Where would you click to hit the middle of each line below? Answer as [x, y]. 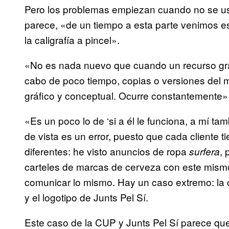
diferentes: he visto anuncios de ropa [107, 151]
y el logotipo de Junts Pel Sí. [86, 197]
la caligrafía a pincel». [72, 40]
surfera [204, 152]
